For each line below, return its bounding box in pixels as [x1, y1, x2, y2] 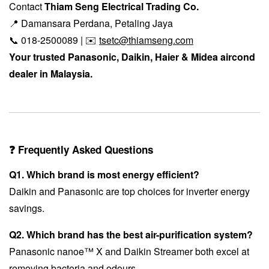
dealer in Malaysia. [9, 66, 92, 80]
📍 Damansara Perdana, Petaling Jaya [9, 16, 173, 30]
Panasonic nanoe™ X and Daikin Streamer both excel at [9, 244, 249, 258]
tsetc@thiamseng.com [99, 32, 193, 47]
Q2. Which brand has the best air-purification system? [9, 227, 253, 241]
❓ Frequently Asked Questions [9, 142, 153, 157]
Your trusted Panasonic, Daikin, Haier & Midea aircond [9, 49, 255, 64]
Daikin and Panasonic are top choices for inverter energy [9, 184, 250, 198]
